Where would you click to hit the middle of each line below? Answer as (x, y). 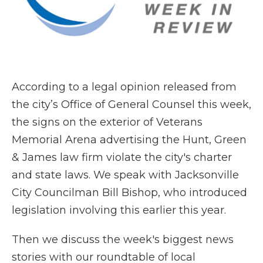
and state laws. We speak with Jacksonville (125, 175)
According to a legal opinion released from (124, 87)
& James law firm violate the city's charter (122, 157)
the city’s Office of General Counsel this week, (131, 104)
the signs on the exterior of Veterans (107, 122)
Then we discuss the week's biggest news (123, 239)
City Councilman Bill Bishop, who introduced (129, 192)
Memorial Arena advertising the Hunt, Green (129, 139)
